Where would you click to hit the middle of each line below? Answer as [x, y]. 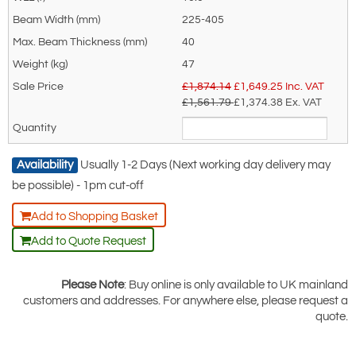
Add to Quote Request [89, 241]
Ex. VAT [304, 102]
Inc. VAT [305, 86]
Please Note [93, 284]
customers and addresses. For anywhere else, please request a [186, 300]
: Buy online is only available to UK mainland [236, 284]
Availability [45, 164]
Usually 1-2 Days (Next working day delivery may [205, 164]
